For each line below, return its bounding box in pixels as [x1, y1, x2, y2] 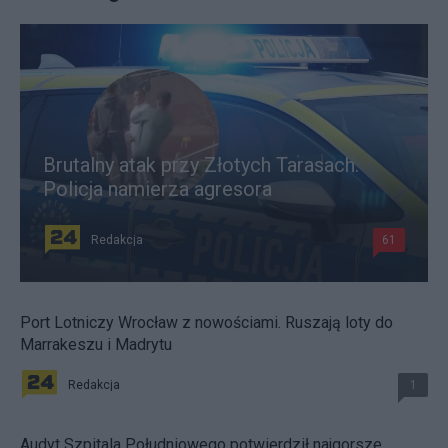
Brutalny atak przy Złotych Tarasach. [43, 152, 359, 177]
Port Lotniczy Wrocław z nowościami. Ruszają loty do [20, 312, 393, 332]
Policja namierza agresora [43, 176, 272, 201]
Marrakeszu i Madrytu [20, 334, 172, 354]
